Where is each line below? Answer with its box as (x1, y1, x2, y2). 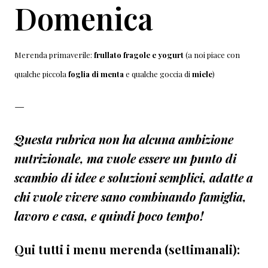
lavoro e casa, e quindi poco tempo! (14, 208, 203, 224)
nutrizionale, (14, 150, 84, 167)
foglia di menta (68, 69, 124, 80)
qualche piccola (14, 69, 68, 80)
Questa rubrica (14, 131, 99, 148)
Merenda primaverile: (14, 50, 94, 60)
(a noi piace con (184, 50, 240, 60)
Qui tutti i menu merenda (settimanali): (14, 241, 240, 258)
